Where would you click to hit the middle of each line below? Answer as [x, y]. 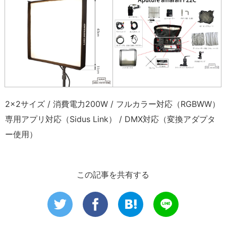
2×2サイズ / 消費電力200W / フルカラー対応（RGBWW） [112, 104]
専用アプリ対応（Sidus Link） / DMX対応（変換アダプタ [110, 119]
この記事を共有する [113, 174]
